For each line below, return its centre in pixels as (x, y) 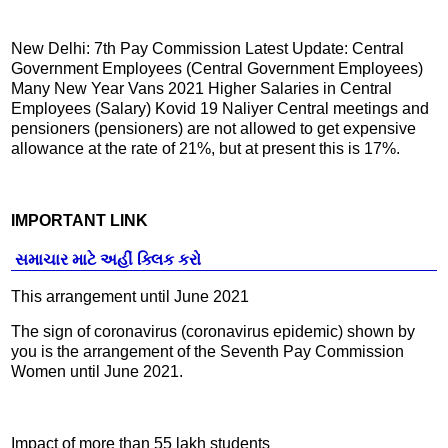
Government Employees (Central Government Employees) (217, 69)
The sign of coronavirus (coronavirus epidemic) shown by (213, 332)
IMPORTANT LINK (79, 220)
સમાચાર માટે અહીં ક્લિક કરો (106, 259)
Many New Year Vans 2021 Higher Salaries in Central (201, 89)
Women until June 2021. (97, 372)
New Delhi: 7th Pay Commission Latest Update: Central (207, 49)
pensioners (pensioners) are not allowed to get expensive (213, 129)
